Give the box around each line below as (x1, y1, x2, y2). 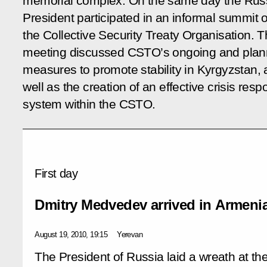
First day (35, 166, 77, 180)
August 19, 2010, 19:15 (35, 229, 108, 239)
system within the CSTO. (23, 97, 156, 111)
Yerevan (117, 229, 143, 239)
